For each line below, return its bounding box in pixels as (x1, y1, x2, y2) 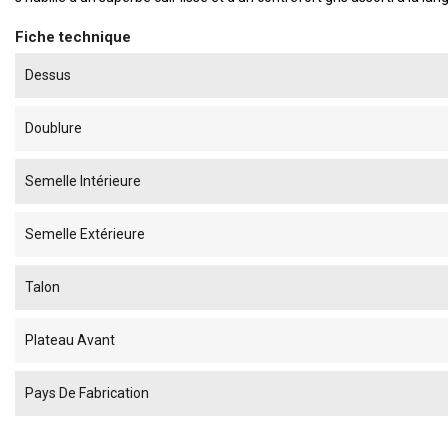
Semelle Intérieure (25, 172, 141, 189)
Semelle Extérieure (25, 225, 145, 242)
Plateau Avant (25, 331, 115, 348)
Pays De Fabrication (25, 384, 149, 401)
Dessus (25, 66, 71, 83)
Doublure (25, 119, 82, 136)
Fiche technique (15, 27, 131, 46)
